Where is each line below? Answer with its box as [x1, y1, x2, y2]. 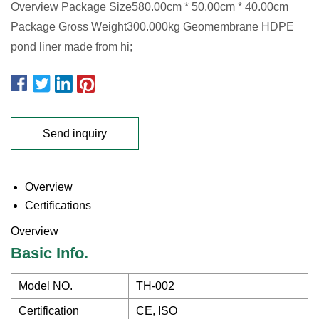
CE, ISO [136, 305, 177, 317]
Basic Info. [11, 244, 88, 262]
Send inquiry [43, 127, 107, 140]
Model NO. [19, 280, 73, 292]
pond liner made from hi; [11, 41, 132, 53]
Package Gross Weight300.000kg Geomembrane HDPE [11, 21, 294, 33]
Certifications [25, 199, 91, 211]
